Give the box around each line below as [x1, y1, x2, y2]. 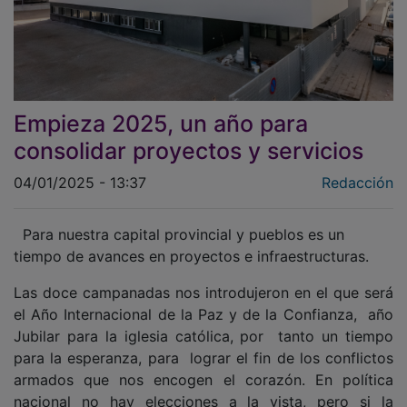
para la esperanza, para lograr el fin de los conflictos [14, 335, 393, 354]
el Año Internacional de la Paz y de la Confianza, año [14, 292, 393, 311]
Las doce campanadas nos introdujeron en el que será [14, 270, 393, 289]
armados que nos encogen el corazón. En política [14, 357, 393, 376]
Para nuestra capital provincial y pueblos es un [14, 212, 344, 231]
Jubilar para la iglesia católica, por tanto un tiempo [14, 313, 393, 333]
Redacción [322, 160, 393, 179]
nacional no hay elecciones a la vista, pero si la [14, 379, 393, 398]
